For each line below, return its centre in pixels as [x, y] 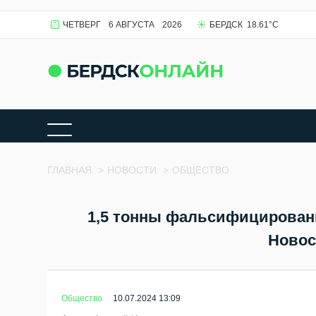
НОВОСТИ [132, 170]
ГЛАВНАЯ [70, 170]
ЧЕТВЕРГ [82, 25]
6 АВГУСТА [132, 25]
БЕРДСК [226, 25]
